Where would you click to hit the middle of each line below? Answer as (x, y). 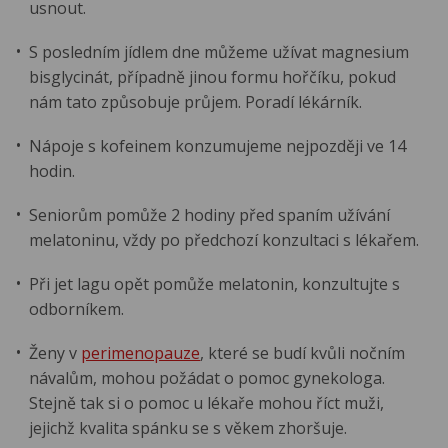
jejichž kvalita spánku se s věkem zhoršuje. (188, 428)
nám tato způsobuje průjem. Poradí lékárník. (196, 101)
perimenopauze (141, 353)
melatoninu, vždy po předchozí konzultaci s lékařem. (224, 240)
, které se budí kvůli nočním (303, 353)
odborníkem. (77, 309)
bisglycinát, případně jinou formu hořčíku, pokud (213, 76)
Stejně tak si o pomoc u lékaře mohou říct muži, (207, 403)
